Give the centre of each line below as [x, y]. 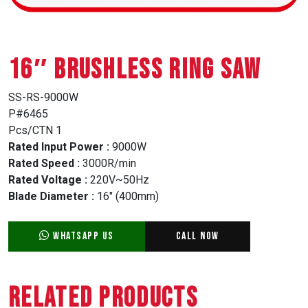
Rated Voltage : [48, 179]
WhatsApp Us [82, 236]
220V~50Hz [118, 179]
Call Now [197, 236]
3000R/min [108, 163]
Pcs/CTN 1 [35, 130]
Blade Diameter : [51, 196]
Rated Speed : [44, 163]
